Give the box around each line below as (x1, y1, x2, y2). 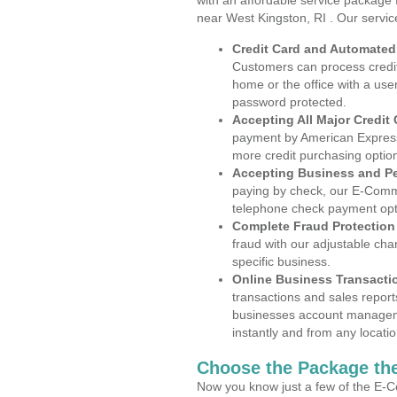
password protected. (232, 95, 346, 109)
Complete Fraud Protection (232, 219, 395, 233)
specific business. (232, 254, 331, 269)
